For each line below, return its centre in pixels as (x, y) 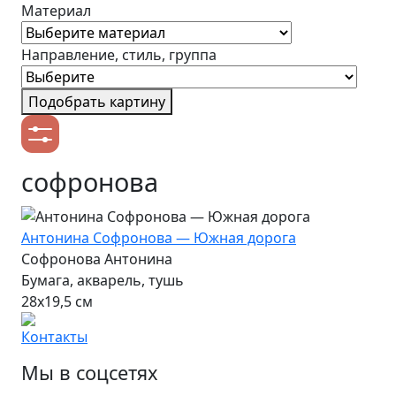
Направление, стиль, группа (119, 55)
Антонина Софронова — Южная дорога (159, 237)
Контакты (54, 336)
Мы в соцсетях (90, 372)
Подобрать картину (97, 102)
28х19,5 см (57, 301)
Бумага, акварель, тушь (103, 280)
